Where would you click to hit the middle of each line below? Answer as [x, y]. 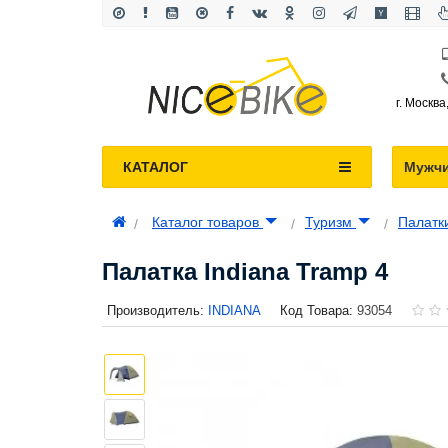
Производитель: [155, 310]
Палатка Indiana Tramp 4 [245, 271]
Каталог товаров [207, 221]
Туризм [330, 221]
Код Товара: [316, 310]
